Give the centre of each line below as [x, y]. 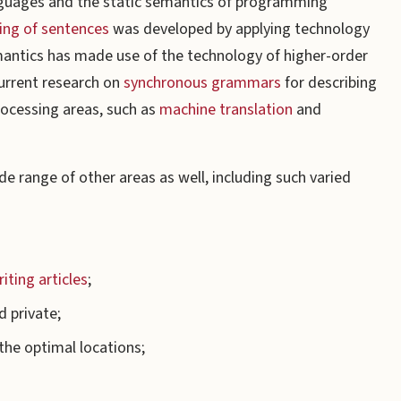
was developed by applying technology [239, 29]
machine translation [226, 110]
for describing [329, 83]
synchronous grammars [202, 83]
